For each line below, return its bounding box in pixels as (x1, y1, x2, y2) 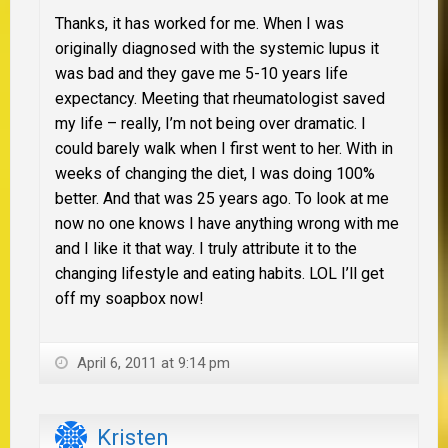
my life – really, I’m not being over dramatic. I (55, 113, 366, 133)
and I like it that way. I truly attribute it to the (55, 238, 357, 258)
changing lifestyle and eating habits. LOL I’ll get (55, 263, 384, 283)
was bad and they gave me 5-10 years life (55, 63, 348, 83)
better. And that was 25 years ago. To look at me (55, 188, 389, 208)
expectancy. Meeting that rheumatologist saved (55, 88, 385, 108)
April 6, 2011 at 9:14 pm (73, 353, 230, 372)
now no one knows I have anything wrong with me (55, 213, 399, 233)
